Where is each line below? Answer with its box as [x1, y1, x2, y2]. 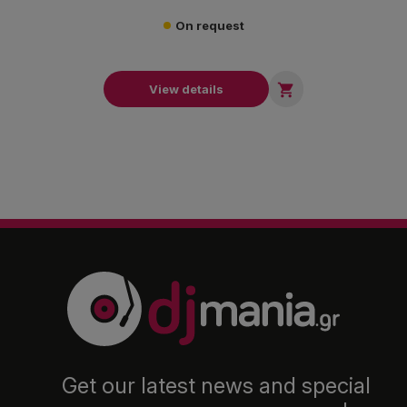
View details [149, 81, 223, 96]
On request [174, 17, 244, 33]
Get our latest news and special [62, 372, 371, 399]
